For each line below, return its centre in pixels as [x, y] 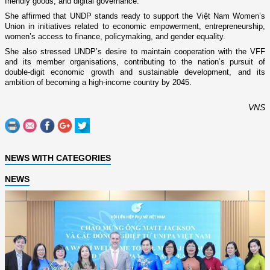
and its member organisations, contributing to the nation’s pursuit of [135, 62]
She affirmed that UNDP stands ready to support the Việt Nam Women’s [135, 16]
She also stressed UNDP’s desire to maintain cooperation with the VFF [135, 52]
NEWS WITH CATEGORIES [58, 158]
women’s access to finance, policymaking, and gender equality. [115, 37]
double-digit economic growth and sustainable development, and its [135, 72]
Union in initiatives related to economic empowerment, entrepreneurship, [135, 27]
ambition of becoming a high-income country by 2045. [98, 83]
